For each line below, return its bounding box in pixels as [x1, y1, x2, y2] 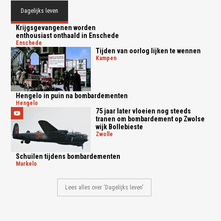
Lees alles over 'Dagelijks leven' [65, 184, 144, 191]
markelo [20, 160, 37, 168]
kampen [99, 54, 116, 62]
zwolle [99, 131, 113, 138]
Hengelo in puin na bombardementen [16, 92, 128, 100]
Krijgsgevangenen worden [16, 23, 96, 32]
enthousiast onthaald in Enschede [16, 31, 119, 39]
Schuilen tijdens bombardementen [16, 152, 121, 161]
